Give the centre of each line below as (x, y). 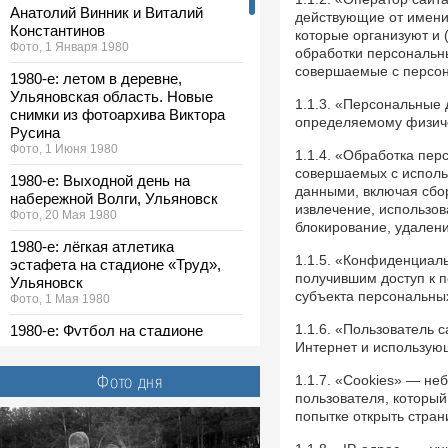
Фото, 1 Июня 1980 (64, 149)
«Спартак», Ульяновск (87, 348)
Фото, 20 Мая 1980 (63, 215)
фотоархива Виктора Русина (108, 432)
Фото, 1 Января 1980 (69, 47)
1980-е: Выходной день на (100, 180)
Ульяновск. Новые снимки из (109, 414)
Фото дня (130, 381)
